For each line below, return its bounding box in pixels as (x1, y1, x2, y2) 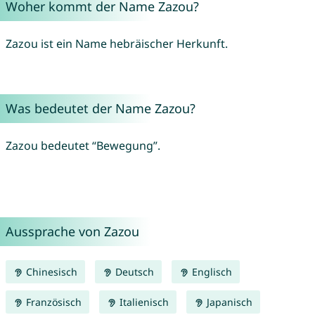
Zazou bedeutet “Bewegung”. (5, 138, 160, 154)
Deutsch (112, 265, 154, 279)
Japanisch (203, 295, 252, 309)
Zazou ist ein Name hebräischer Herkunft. (5, 36, 228, 52)
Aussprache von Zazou (5, 223, 139, 240)
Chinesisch (22, 265, 77, 279)
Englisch (188, 265, 232, 279)
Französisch (22, 295, 82, 309)
